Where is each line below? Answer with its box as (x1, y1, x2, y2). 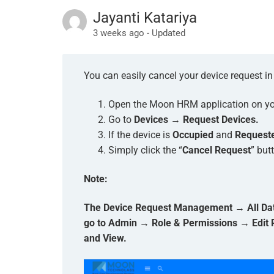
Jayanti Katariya (93, 9, 197, 26)
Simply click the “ (108, 144, 182, 156)
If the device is (108, 129, 172, 141)
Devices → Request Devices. (134, 114, 259, 125)
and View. (84, 232, 127, 244)
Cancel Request (182, 144, 251, 156)
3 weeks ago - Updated (93, 28, 185, 39)
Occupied (172, 129, 216, 141)
